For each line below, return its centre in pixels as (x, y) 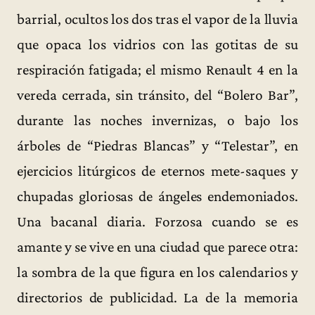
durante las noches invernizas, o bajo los (157, 121)
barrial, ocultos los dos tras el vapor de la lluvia (157, 19)
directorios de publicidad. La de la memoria (157, 298)
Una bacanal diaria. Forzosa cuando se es (157, 222)
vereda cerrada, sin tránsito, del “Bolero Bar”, (157, 95)
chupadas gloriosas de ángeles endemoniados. (157, 197)
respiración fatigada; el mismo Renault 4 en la (157, 70)
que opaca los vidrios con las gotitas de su (157, 45)
